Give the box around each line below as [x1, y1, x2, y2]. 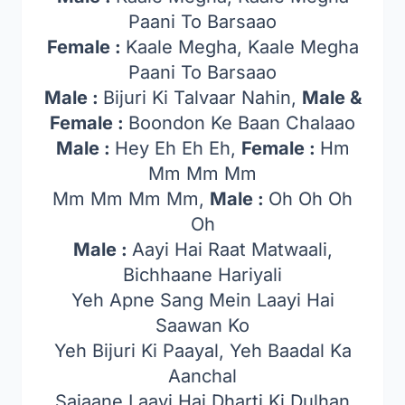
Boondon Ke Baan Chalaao [128, 112, 355, 134]
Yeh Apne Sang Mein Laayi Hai [71, 289, 334, 311]
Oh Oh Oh [268, 188, 353, 210]
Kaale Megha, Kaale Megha [125, 36, 359, 58]
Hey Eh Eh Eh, [114, 137, 241, 159]
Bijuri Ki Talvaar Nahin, [102, 87, 302, 108]
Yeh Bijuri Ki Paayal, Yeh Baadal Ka [53, 340, 352, 362]
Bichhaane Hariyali [123, 264, 282, 286]
